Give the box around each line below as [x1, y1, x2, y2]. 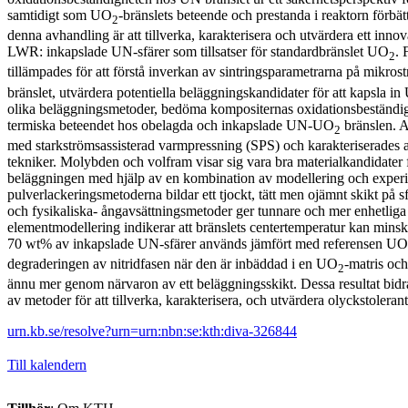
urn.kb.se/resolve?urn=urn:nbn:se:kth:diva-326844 [7, 323, 297, 340]
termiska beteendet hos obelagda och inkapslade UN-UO [7, 117, 334, 133]
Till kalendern [7, 357, 87, 373]
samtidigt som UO [7, 7, 112, 24]
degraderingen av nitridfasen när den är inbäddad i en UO [7, 256, 338, 272]
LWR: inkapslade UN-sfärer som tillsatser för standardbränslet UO [7, 44, 389, 60]
